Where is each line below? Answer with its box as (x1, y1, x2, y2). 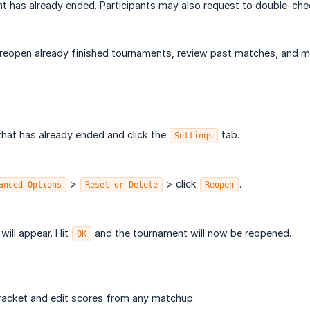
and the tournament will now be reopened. (92, 227, 291, 239)
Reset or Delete (85, 179, 158, 191)
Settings (174, 130, 213, 142)
